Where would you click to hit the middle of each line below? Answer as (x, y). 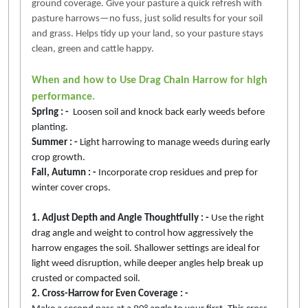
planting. (51, 127)
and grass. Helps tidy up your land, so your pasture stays (147, 34)
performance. (63, 97)
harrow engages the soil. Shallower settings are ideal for (146, 248)
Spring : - (50, 112)
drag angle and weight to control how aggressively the (142, 233)
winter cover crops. (71, 188)
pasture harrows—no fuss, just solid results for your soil (147, 19)
